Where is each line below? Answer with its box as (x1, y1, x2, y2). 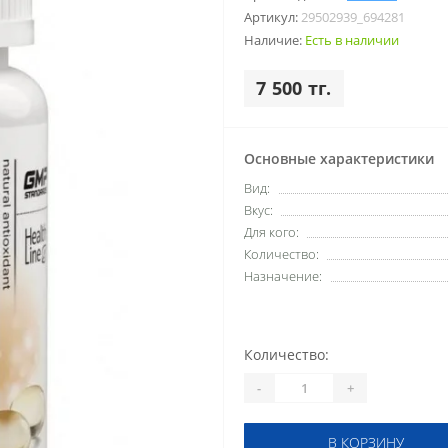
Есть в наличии (305, 31, 399, 49)
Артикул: (244, 8, 301, 26)
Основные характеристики (244, 149, 434, 168)
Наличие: (244, 31, 305, 49)
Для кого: (244, 223, 299, 241)
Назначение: (244, 267, 322, 285)
